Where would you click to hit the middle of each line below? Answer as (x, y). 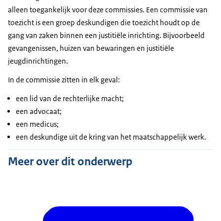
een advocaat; (39, 111)
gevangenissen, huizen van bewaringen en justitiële (91, 48)
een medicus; (37, 124)
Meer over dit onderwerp (70, 161)
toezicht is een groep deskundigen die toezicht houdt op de (104, 22)
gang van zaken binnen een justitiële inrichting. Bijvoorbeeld (106, 35)
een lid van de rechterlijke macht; (70, 98)
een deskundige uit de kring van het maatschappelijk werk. (111, 137)
